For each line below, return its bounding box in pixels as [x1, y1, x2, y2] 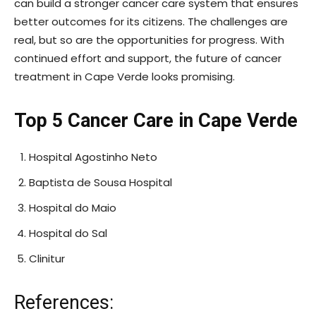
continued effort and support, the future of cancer [14, 51, 281, 66]
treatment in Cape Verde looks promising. [14, 69, 235, 85]
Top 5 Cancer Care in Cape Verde [14, 109, 298, 133]
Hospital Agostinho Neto [29, 150, 157, 165]
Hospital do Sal [29, 226, 107, 241]
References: [14, 291, 114, 315]
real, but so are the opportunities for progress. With [14, 32, 284, 48]
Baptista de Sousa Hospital [29, 175, 172, 190]
